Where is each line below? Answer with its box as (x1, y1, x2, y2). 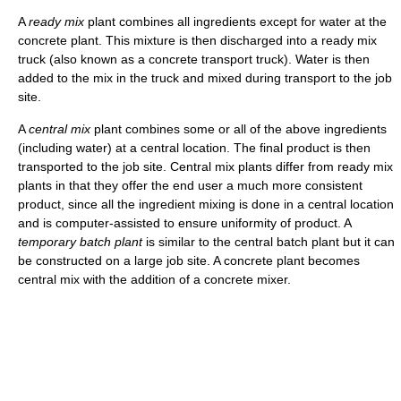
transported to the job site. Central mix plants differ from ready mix (18, 159, 393, 175)
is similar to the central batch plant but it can (142, 235, 395, 250)
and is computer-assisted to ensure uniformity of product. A (18, 216, 351, 231)
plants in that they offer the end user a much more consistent (18, 178, 363, 193)
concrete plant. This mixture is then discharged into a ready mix (18, 33, 377, 48)
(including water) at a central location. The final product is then (18, 141, 371, 156)
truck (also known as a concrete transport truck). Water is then (18, 52, 370, 67)
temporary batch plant (18, 235, 142, 250)
